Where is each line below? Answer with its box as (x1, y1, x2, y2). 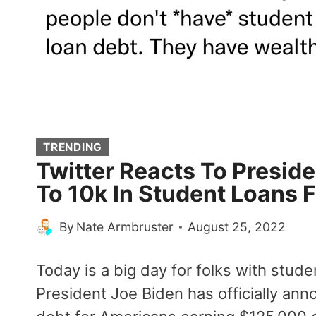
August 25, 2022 (188, 219, 286, 234)
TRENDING (43, 140, 103, 154)
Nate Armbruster (76, 219, 174, 234)
